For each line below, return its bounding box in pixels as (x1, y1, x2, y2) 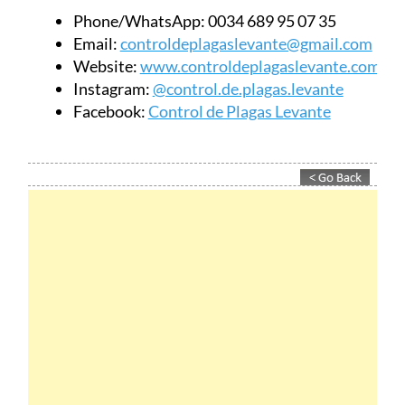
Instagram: (72, 78, 150, 99)
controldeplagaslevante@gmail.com (119, 33, 372, 53)
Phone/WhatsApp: (72, 10, 205, 31)
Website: (72, 55, 137, 76)
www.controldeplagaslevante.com (139, 55, 381, 76)
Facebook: (72, 100, 148, 121)
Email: (72, 33, 118, 53)
